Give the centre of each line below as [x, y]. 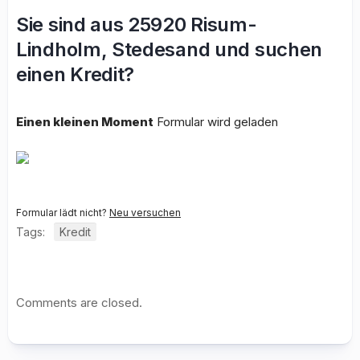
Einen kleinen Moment [85, 122]
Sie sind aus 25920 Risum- [137, 25]
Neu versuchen [145, 213]
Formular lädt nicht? [63, 213]
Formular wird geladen [216, 122]
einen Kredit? [76, 74]
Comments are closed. [79, 303]
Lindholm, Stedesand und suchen [170, 49]
